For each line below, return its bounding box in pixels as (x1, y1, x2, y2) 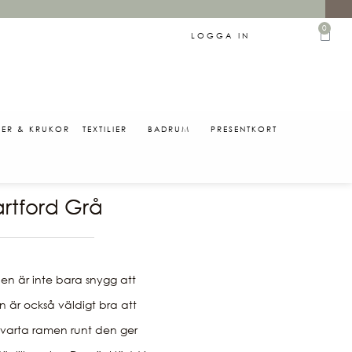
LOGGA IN (190, 31, 250, 40)
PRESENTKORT (210, 123, 277, 134)
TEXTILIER (82, 123, 127, 134)
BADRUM (147, 123, 190, 134)
